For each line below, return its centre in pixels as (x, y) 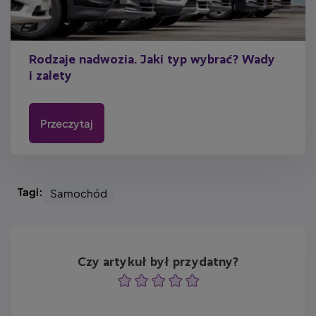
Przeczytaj (67, 123)
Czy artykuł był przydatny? (158, 262)
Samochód (79, 193)
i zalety (50, 76)
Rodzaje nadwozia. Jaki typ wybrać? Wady (152, 60)
